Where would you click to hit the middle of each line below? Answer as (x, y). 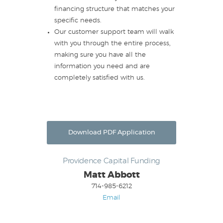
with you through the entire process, (112, 44)
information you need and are (102, 67)
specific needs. (78, 21)
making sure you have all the (100, 55)
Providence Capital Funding (111, 161)
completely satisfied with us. (99, 78)
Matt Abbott (111, 175)
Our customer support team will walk (114, 32)
